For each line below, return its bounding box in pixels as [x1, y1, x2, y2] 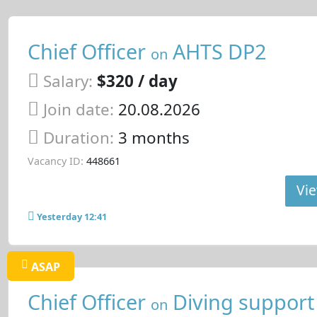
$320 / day [96, 70, 178, 93]
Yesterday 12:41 [36, 210, 107, 224]
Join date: [42, 98, 114, 120]
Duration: [42, 126, 118, 149]
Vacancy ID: [27, 154, 83, 168]
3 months [117, 126, 190, 149]
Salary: [42, 70, 93, 93]
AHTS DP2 [167, 37, 266, 65]
